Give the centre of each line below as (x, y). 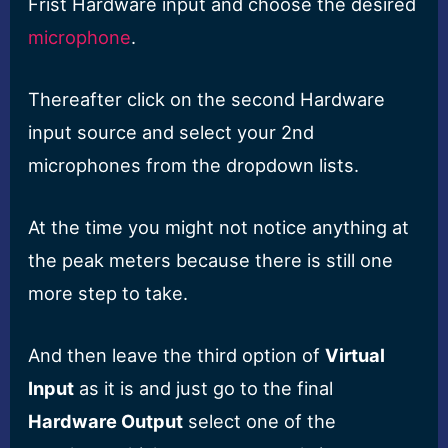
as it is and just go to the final (204, 388)
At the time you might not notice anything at (219, 227)
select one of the (260, 421)
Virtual (355, 355)
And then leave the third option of (177, 355)
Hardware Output (106, 421)
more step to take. (108, 293)
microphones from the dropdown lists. (194, 164)
